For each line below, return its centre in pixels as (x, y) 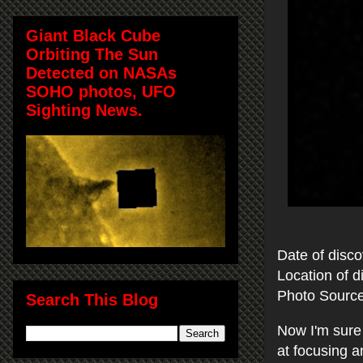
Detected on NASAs (101, 73)
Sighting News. (84, 110)
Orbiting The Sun (92, 54)
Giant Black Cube (93, 35)
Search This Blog (92, 299)
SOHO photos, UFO (101, 91)
